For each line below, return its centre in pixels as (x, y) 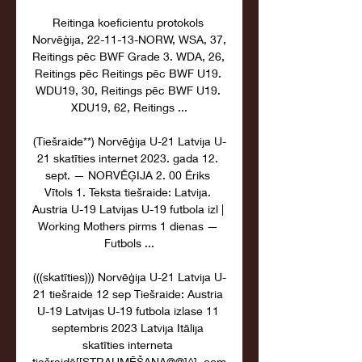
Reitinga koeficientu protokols (128, 22)
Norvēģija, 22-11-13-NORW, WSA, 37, (129, 39)
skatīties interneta (128, 345)
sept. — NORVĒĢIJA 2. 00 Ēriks (128, 175)
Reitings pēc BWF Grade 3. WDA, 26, (128, 56)
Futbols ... (129, 243)
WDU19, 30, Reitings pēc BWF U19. (128, 90)
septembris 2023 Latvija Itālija (128, 328)
